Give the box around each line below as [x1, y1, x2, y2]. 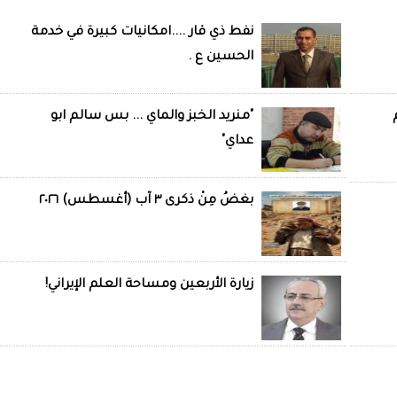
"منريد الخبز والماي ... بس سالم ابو [51, 110, 253, 125]
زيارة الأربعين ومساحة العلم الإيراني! [45, 278, 253, 293]
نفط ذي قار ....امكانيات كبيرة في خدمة [31, 26, 253, 41]
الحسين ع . [188, 51, 253, 66]
